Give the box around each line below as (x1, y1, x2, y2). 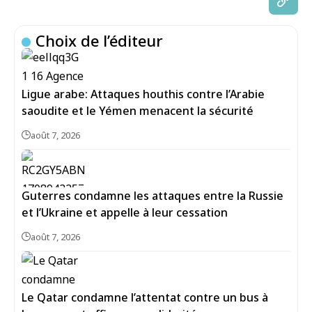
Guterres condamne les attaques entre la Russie (22, 188, 283, 203)
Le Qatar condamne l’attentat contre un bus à (22, 290, 268, 305)
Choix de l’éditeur (36, 30, 164, 51)
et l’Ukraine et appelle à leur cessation (22, 205, 228, 220)
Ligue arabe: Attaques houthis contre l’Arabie (22, 86, 265, 102)
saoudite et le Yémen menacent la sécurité (22, 103, 253, 118)
